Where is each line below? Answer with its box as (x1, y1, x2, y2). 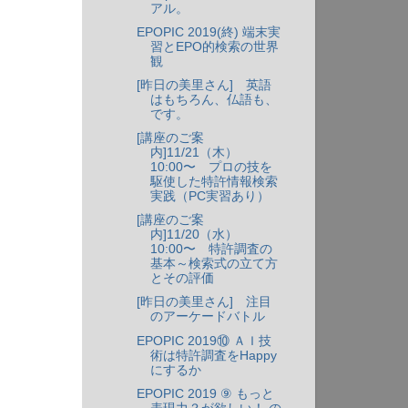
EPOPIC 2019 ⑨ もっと (136, 386, 274, 401)
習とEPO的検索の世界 (149, 39, 279, 54)
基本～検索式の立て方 (149, 257, 278, 271)
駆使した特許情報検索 (149, 175, 278, 189)
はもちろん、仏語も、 (149, 93, 278, 107)
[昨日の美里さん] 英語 (136, 78, 271, 93)
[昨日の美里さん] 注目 (136, 295, 271, 310)
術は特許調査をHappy (149, 348, 277, 362)
